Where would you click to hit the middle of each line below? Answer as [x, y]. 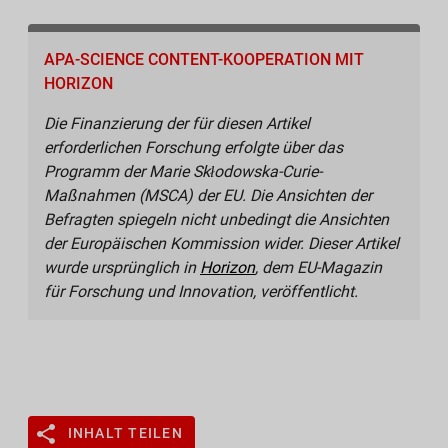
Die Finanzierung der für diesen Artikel [177, 124]
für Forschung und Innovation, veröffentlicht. [201, 292]
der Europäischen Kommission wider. [176, 244]
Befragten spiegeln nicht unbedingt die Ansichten [216, 220]
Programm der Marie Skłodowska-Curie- [183, 172]
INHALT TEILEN [125, 433]
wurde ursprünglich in [122, 268]
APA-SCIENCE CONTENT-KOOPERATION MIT [204, 60]
